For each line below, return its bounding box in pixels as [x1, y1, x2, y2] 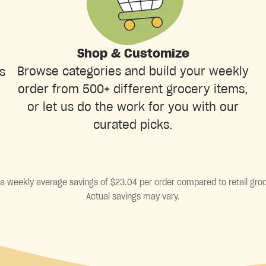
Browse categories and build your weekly [17, 65, 249, 78]
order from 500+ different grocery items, [18, 83, 248, 96]
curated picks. [93, 119, 173, 131]
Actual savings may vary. [86, 192, 180, 201]
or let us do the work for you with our [27, 101, 239, 113]
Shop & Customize [77, 47, 189, 60]
